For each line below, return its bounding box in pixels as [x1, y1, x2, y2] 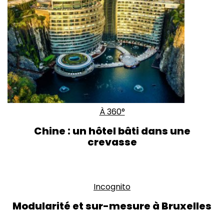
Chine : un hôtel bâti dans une [33, 123, 190, 138]
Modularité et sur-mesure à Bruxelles [12, 198, 211, 213]
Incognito [93, 180, 130, 192]
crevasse [87, 134, 137, 149]
